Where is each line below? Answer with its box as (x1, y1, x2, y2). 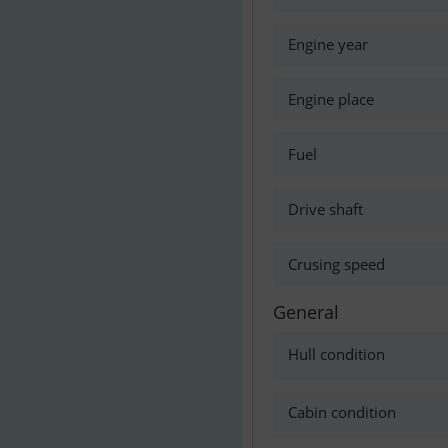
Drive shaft (288, 199, 363, 219)
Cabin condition (288, 402, 396, 422)
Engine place (288, 89, 374, 109)
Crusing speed (288, 254, 385, 274)
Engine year (288, 34, 368, 54)
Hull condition (288, 344, 385, 364)
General (273, 300, 339, 324)
